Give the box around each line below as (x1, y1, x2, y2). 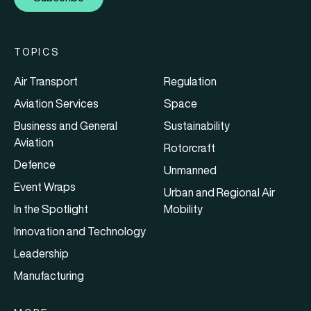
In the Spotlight (14, 201, 88, 217)
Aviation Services (14, 95, 99, 111)
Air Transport (14, 73, 78, 89)
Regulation (164, 73, 217, 89)
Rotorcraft (164, 140, 215, 155)
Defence (14, 156, 56, 172)
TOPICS (14, 44, 60, 59)
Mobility (164, 201, 203, 217)
